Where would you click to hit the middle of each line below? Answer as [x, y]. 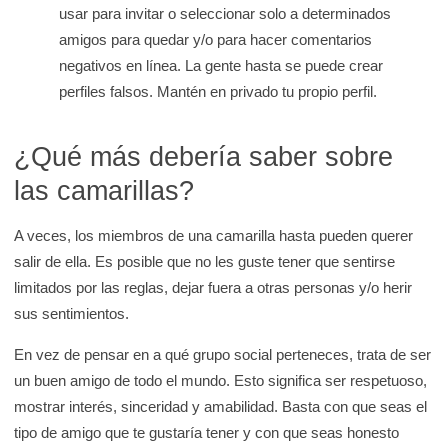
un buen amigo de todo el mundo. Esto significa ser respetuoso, [221, 381]
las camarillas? [104, 191]
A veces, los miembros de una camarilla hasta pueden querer [214, 236]
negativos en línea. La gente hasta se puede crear [221, 65]
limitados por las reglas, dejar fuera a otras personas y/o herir [213, 288]
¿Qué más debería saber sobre [204, 157]
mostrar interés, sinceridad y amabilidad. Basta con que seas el [221, 407]
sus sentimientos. [76, 314]
